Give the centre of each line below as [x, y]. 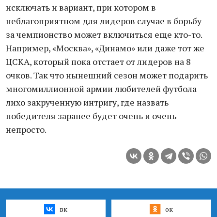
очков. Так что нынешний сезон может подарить [107, 75]
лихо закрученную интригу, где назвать [87, 102]
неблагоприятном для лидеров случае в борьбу [104, 21]
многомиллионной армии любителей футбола [101, 89]
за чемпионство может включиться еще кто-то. [104, 34]
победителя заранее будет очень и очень [91, 116]
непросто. [26, 129]
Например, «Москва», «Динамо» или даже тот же [105, 48]
